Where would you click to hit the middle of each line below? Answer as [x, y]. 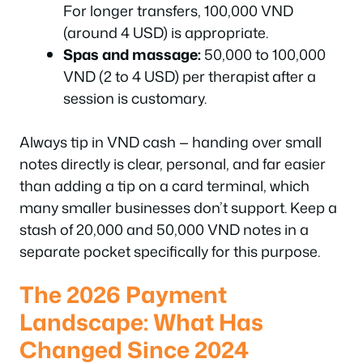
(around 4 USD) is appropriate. [166, 32]
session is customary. [135, 98]
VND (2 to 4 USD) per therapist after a [190, 76]
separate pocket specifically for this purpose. [170, 251]
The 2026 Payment [123, 294]
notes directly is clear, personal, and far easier [173, 163]
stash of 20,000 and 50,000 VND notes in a [164, 229]
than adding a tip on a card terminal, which [164, 185]
